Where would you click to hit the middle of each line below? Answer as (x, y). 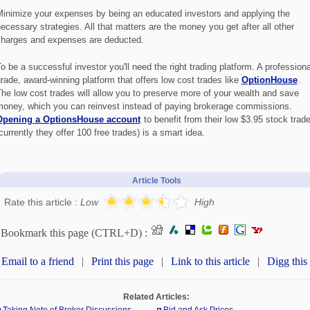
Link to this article (210, 261)
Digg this (287, 261)
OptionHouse (269, 80)
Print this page (122, 261)
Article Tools (156, 181)
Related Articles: (156, 297)
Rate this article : (42, 202)
